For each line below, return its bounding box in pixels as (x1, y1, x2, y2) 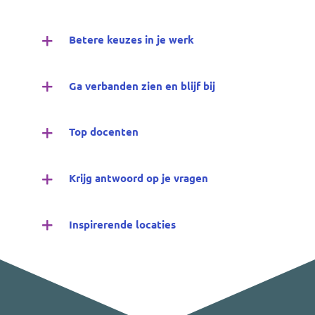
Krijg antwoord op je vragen (69, 171, 208, 185)
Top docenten (69, 124, 139, 139)
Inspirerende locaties (69, 217, 176, 231)
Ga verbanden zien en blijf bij (69, 78, 215, 93)
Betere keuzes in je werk (69, 32, 194, 47)
